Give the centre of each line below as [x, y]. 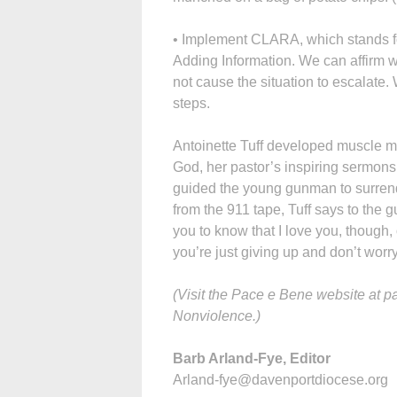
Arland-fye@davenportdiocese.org [280, 379]
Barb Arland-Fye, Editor [252, 358]
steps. [191, 103]
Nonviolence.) [217, 315]
